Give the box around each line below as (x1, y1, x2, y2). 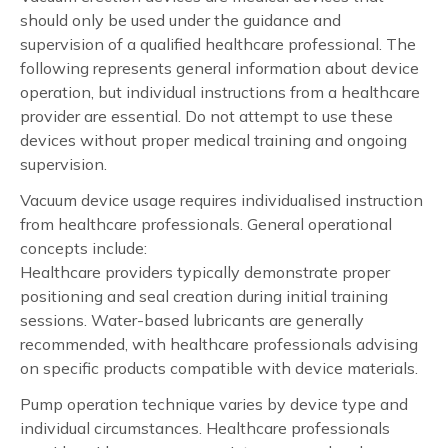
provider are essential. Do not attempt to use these (20, 105, 393, 126)
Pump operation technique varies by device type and (20, 393, 408, 414)
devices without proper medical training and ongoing (20, 129, 407, 150)
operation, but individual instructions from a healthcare (20, 81, 420, 102)
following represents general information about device (20, 57, 419, 78)
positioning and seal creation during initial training (20, 285, 388, 306)
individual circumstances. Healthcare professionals (20, 417, 390, 438)
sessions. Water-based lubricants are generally (20, 309, 364, 330)
